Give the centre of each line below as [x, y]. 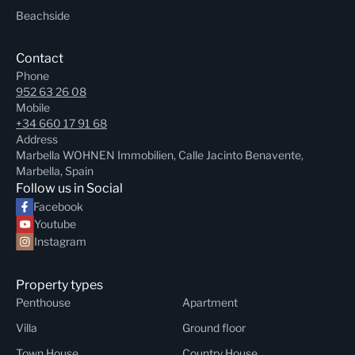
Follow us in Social [69, 188]
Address [37, 139]
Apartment [210, 302]
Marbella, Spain [55, 170]
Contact [40, 58]
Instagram [60, 241]
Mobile [33, 107]
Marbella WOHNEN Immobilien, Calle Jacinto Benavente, [160, 155]
